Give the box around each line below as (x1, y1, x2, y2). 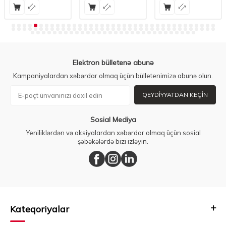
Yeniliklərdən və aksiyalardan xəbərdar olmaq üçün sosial (25, 129, 201, 137)
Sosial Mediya (90, 115, 136, 125)
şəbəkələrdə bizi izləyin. (78, 137, 148, 146)
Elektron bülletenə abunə (72, 58, 154, 68)
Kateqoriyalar (10, 203, 69, 215)
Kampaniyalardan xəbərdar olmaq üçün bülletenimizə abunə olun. (13, 72, 213, 80)
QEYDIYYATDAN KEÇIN (142, 91, 208, 99)
